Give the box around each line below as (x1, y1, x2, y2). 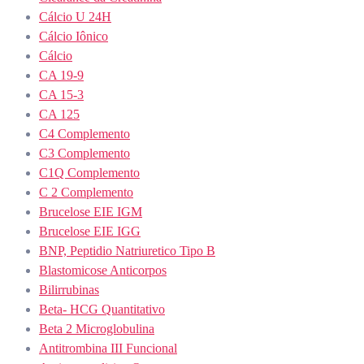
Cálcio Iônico (39, 29, 108, 44)
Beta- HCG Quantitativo (39, 302, 165, 317)
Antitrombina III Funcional (39, 341, 177, 356)
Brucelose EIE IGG (39, 224, 141, 239)
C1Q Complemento (39, 166, 140, 180)
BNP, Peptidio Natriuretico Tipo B (39, 244, 215, 258)
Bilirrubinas (39, 283, 99, 297)
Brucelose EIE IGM (39, 205, 142, 219)
